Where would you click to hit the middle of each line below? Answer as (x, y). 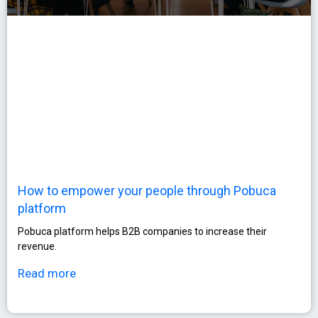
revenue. (37, 247)
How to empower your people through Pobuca (147, 191)
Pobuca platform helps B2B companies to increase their (142, 232)
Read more (47, 274)
